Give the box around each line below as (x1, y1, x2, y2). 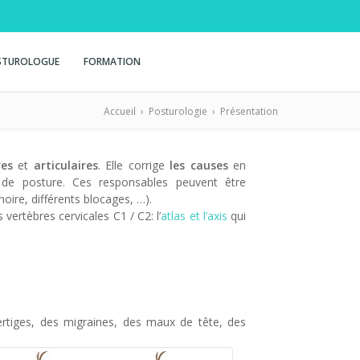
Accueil (104, 104, 136, 118)
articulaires (33, 157, 98, 173)
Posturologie (149, 104, 207, 118)
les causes (170, 157, 228, 173)
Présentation (220, 104, 278, 118)
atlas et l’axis (161, 208, 231, 223)
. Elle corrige (97, 157, 170, 173)
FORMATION (84, 55, 141, 68)
